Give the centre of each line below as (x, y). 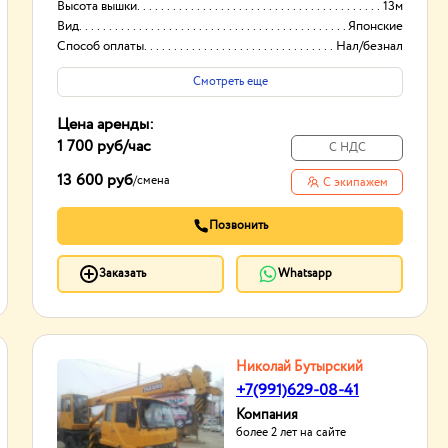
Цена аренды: (105, 124)
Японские (375, 26)
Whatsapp (305, 273)
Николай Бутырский (299, 367)
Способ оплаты (100, 46)
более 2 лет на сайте (291, 432)
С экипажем (355, 182)
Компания (267, 415)
